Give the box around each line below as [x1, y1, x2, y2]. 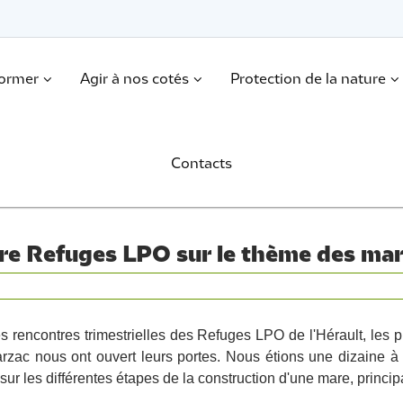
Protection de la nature [229, 73, 386, 86]
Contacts [171, 157, 232, 171]
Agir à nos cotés [79, 73, 189, 86]
